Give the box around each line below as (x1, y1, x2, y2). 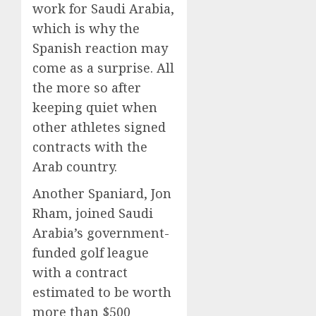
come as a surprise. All (32, 59, 174, 76)
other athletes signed (32, 118, 166, 135)
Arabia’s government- (32, 224, 169, 241)
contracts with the (32, 138, 147, 155)
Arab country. (32, 157, 117, 175)
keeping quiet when (32, 98, 157, 116)
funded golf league (32, 243, 149, 261)
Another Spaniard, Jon (32, 184, 171, 202)
